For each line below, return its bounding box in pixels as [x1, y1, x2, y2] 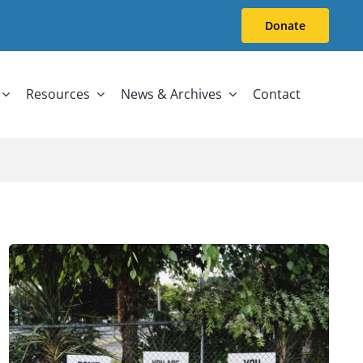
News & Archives [121, 85, 223, 104]
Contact [253, 85, 301, 104]
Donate [265, 18, 306, 33]
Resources [26, 85, 91, 104]
